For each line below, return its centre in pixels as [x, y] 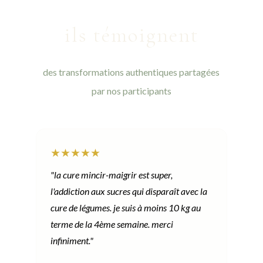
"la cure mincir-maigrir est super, [111, 175]
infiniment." [72, 241]
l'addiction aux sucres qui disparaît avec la [129, 191]
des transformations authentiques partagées [131, 72]
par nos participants [131, 91]
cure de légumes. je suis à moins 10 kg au [125, 208]
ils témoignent [131, 35]
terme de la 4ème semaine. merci [112, 224]
